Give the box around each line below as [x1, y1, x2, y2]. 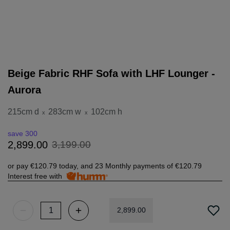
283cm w [48, 107, 82, 116]
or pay [8, 161, 30, 170]
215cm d [8, 107, 39, 116]
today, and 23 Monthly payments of [57, 161, 175, 170]
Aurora [8, 84, 41, 95]
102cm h [90, 107, 122, 116]
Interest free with [8, 171, 66, 180]
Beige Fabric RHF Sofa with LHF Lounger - [8, 67, 215, 79]
